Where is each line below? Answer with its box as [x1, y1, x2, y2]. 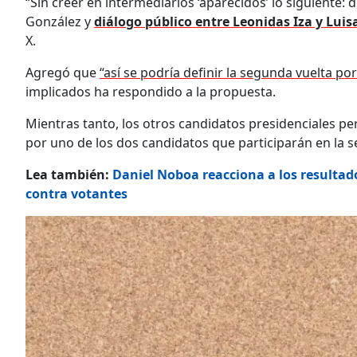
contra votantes [25, 185, 127, 203]
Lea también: [25, 166, 112, 184]
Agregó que [25, 64, 100, 82]
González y [25, 13, 94, 31]
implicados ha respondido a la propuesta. [25, 83, 276, 101]
